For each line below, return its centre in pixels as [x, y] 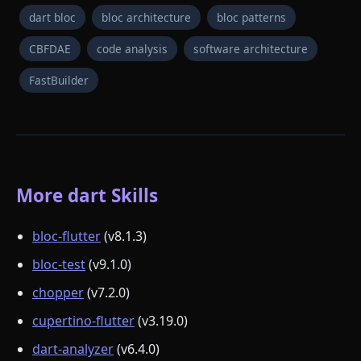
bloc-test [59, 265]
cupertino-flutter [83, 321]
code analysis [132, 48]
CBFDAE [50, 48]
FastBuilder [59, 80]
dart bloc [52, 17]
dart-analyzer [73, 349]
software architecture [251, 48]
